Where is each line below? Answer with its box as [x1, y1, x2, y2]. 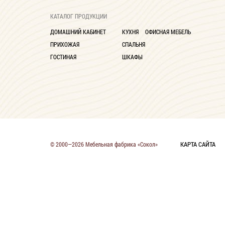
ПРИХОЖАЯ [50, 40, 79, 48]
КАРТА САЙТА [180, 140, 215, 149]
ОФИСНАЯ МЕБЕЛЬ [145, 28, 191, 36]
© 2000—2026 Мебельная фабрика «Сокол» [50, 140, 158, 148]
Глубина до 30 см [72, 9, 121, 18]
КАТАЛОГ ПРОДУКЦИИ [50, 12, 107, 20]
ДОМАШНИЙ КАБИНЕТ [50, 28, 106, 36]
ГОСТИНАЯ [50, 53, 76, 61]
